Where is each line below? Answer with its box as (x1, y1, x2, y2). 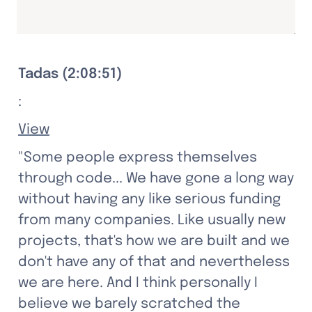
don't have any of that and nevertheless (18, 255, 290, 270)
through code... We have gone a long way (18, 171, 294, 186)
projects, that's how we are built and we (18, 234, 290, 249)
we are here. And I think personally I (18, 276, 258, 290)
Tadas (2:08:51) (18, 67, 122, 81)
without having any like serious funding (18, 192, 281, 207)
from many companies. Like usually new (18, 213, 286, 228)
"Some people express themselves (18, 150, 257, 165)
